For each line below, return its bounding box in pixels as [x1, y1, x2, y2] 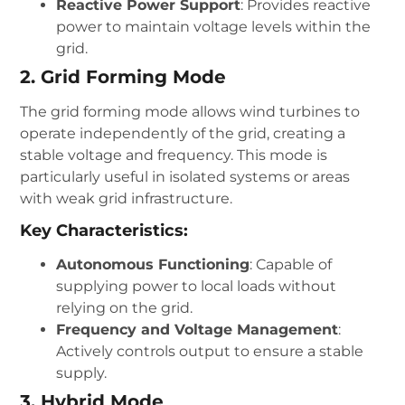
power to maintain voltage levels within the [56, 17, 372, 35]
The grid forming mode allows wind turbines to [20, 102, 361, 120]
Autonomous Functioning [56, 255, 250, 273]
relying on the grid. [56, 298, 193, 316]
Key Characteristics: [20, 220, 189, 240]
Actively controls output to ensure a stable [56, 342, 364, 360]
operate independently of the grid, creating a [20, 124, 346, 142]
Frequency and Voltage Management [56, 320, 339, 338]
